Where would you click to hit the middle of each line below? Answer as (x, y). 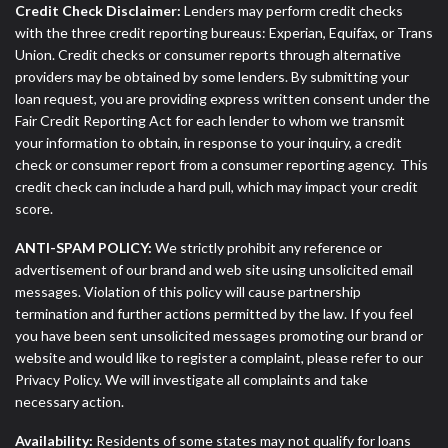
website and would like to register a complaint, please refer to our (219, 358)
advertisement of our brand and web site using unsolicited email (214, 270)
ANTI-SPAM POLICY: (83, 248)
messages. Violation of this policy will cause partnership (188, 292)
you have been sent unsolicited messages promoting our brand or (219, 336)
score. (34, 209)
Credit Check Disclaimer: (98, 11)
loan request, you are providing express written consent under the (222, 99)
